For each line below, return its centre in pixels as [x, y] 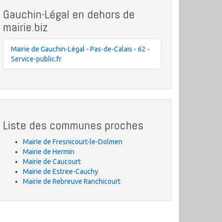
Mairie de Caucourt [52, 162]
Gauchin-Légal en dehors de [69, 14]
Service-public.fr [36, 59]
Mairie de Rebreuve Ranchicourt [72, 181]
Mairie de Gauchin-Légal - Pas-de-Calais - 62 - [80, 49]
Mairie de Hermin [49, 152]
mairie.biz [25, 27]
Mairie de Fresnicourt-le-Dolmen [73, 142]
